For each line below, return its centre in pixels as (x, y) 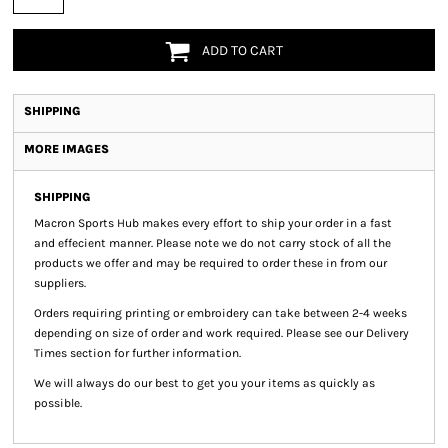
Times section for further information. (137, 353)
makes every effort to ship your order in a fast (267, 223)
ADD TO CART (243, 51)
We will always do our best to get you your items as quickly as (204, 383)
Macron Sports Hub (86, 223)
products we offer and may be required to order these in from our (210, 263)
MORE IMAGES (66, 149)
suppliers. (61, 283)
